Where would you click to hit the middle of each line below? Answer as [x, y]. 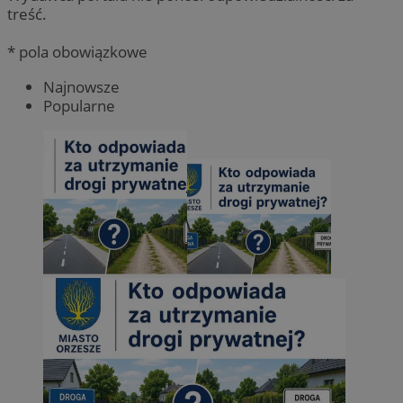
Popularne [79, 105]
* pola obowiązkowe [77, 52]
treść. [27, 14]
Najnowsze [81, 86]
